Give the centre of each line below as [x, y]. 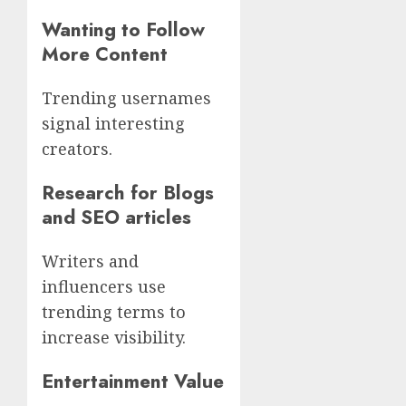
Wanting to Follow [123, 29]
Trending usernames [126, 97]
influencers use [104, 286]
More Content [105, 53]
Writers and [90, 261]
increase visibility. [114, 337]
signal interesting [113, 123]
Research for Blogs [128, 192]
